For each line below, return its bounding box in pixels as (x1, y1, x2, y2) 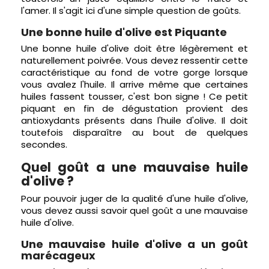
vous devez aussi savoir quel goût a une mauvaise (21, 204, 248, 217)
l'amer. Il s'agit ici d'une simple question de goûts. (21, 4, 241, 17)
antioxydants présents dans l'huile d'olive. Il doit (21, 114, 248, 127)
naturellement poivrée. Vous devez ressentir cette (21, 54, 248, 67)
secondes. (21, 138, 67, 151)
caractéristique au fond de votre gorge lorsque (21, 66, 248, 79)
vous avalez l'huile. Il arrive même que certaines (21, 78, 248, 91)
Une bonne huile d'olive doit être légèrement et (21, 42, 248, 55)
